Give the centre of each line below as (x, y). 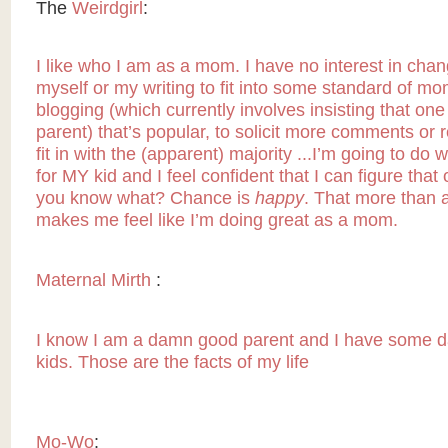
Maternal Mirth (93, 280)
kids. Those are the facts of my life (172, 362)
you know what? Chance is (145, 198)
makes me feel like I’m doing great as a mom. (216, 220)
